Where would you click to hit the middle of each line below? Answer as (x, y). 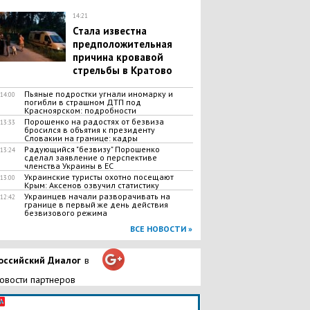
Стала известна (109, 31)
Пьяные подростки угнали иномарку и (98, 94)
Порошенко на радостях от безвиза (94, 121)
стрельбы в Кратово (122, 70)
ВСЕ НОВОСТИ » (161, 229)
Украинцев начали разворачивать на (97, 196)
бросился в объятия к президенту (89, 130)
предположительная (122, 44)
